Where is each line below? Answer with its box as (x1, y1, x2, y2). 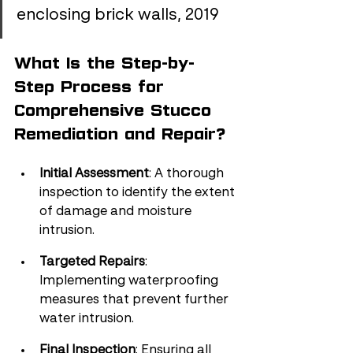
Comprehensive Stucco (14, 100, 217, 121)
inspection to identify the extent (39, 187, 238, 199)
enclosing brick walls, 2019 (17, 8, 219, 24)
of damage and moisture (39, 206, 195, 218)
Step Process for (14, 76, 170, 97)
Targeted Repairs (39, 256, 145, 269)
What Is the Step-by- (14, 53, 195, 73)
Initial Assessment (39, 168, 149, 180)
